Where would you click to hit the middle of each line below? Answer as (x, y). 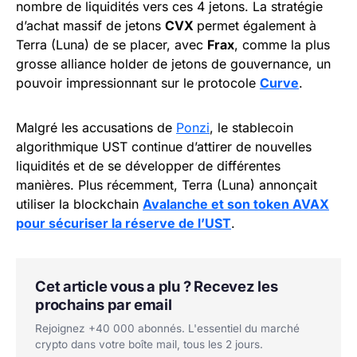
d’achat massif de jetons (90, 25)
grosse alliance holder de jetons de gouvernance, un (173, 63)
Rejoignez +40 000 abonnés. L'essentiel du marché (167, 328)
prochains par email (104, 304)
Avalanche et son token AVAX (236, 204)
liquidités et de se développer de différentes (148, 165)
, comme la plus (282, 44)
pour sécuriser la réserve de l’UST (124, 223)
